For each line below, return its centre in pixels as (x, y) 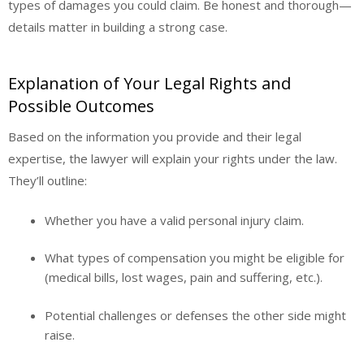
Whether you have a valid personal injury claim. (174, 220)
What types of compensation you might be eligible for (195, 258)
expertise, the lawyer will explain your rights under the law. (173, 159)
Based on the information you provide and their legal (155, 137)
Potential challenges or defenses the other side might (195, 315)
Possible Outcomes (81, 106)
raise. (60, 334)
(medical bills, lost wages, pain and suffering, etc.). (184, 277)
